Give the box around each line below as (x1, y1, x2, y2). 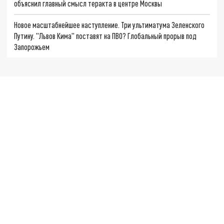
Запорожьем (14, 42, 50, 52)
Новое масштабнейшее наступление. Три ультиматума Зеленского (14, 20, 205, 30)
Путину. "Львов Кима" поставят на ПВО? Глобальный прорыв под (14, 31, 197, 41)
